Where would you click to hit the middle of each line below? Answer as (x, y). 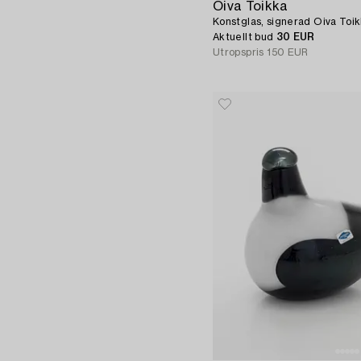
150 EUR (288, 53)
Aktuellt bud (245, 37)
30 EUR (295, 37)
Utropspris (239, 53)
